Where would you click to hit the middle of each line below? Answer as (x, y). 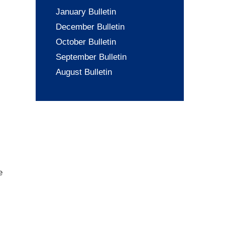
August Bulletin (84, 72)
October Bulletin (86, 42)
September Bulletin (91, 57)
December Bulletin (90, 27)
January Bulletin (86, 12)
